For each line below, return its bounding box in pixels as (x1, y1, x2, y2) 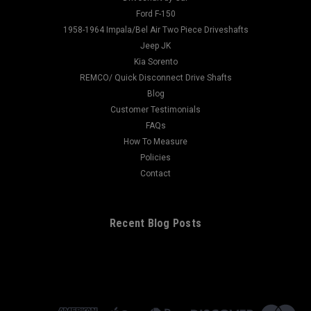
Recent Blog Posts (109, 216, 202, 230)
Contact (140, 168, 171, 178)
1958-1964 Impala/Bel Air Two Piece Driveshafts (62, 24, 249, 35)
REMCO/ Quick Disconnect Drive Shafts (79, 72, 232, 83)
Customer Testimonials (110, 104, 201, 115)
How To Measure (124, 136, 187, 146)
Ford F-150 (135, 8, 176, 19)
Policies (140, 152, 171, 162)
